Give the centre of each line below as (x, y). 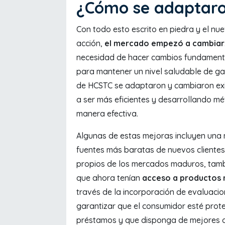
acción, (90, 43)
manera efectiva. (107, 113)
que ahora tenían (109, 178)
